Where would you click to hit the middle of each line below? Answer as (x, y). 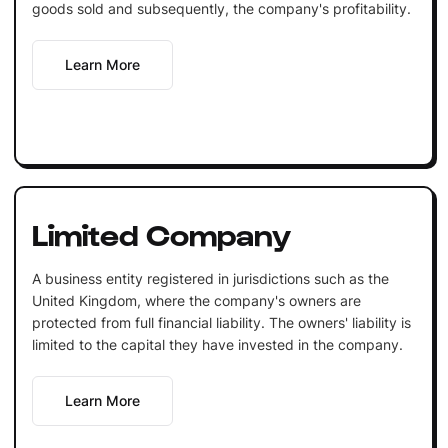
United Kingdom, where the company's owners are (196, 300)
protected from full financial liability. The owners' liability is (221, 322)
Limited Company (161, 232)
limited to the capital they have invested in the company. (217, 344)
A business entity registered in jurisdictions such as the (210, 278)
